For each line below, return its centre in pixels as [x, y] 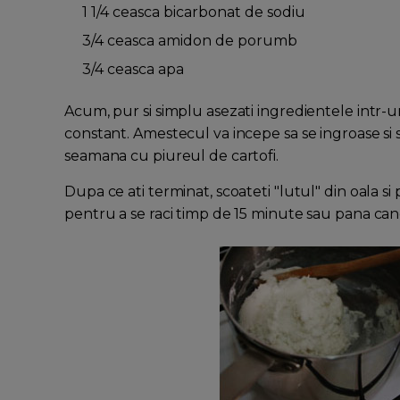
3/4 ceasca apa [133, 70]
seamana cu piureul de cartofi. [171, 156]
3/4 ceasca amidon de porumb [190, 41]
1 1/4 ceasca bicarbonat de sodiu [194, 12]
